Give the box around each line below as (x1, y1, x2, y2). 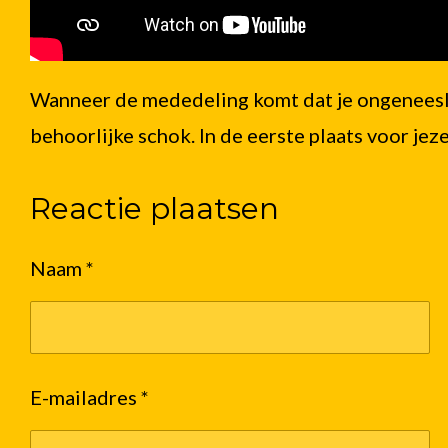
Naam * (30, 256, 94, 280)
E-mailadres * (30, 384, 149, 409)
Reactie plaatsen (30, 190, 279, 227)
